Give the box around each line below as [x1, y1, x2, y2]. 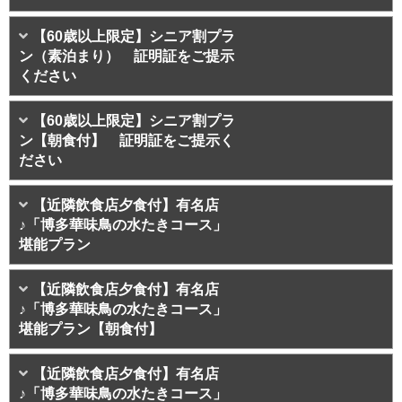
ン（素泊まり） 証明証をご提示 [19, 48, 234, 65]
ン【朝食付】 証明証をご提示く [19, 133, 234, 149]
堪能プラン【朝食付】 [19, 321, 162, 337]
